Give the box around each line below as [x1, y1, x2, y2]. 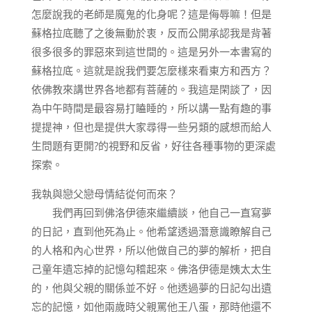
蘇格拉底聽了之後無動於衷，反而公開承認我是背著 [31, 26, 272, 40]
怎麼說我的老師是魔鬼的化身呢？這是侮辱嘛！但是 [31, 7, 272, 21]
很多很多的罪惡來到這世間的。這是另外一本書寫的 [31, 45, 272, 58]
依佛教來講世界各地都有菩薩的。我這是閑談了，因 [31, 82, 272, 96]
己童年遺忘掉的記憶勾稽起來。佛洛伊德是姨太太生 [31, 262, 272, 276]
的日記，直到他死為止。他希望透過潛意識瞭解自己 [31, 224, 272, 238]
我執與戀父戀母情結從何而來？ [31, 187, 178, 201]
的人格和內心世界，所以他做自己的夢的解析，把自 [31, 243, 272, 257]
